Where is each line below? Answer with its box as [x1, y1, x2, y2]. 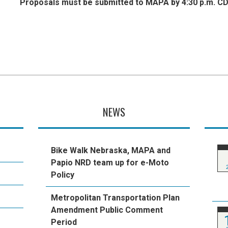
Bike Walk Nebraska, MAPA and [51, 145, 171, 155]
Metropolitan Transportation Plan [51, 192, 180, 203]
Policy [51, 169, 75, 180]
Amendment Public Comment [51, 205, 163, 215]
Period [51, 217, 77, 227]
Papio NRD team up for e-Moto [51, 157, 169, 167]
